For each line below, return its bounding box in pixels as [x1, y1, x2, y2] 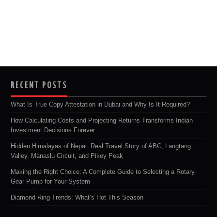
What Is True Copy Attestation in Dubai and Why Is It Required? [11, 101, 190, 108]
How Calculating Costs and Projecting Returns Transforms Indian [11, 117, 193, 124]
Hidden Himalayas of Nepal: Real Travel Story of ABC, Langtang [11, 143, 191, 150]
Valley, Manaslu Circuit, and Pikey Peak [11, 153, 124, 160]
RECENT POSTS [11, 81, 68, 91]
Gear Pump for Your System [11, 178, 91, 186]
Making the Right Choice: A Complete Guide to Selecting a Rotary [11, 169, 195, 176]
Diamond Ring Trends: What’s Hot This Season [11, 194, 144, 201]
